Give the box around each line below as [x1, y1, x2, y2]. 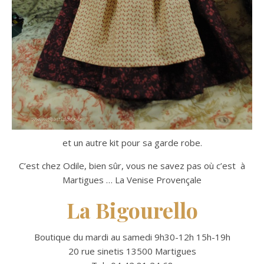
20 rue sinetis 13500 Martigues [68, 245, 196, 258]
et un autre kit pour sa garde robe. [62, 137, 202, 149]
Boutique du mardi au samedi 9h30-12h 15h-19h [34, 231, 230, 243]
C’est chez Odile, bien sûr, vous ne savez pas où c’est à [19, 160, 245, 172]
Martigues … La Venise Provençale [62, 174, 202, 186]
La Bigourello [66, 196, 198, 225]
